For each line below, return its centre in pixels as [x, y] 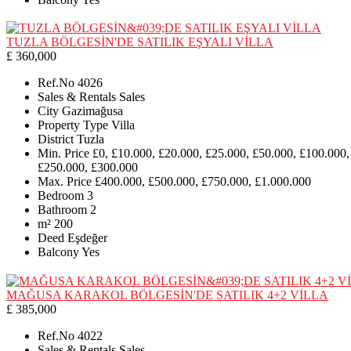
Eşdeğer [87, 238]
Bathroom [62, 210]
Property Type [73, 125]
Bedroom [61, 196]
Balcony [58, 252]
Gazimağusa [92, 111]
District [56, 139]
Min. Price [63, 154]
